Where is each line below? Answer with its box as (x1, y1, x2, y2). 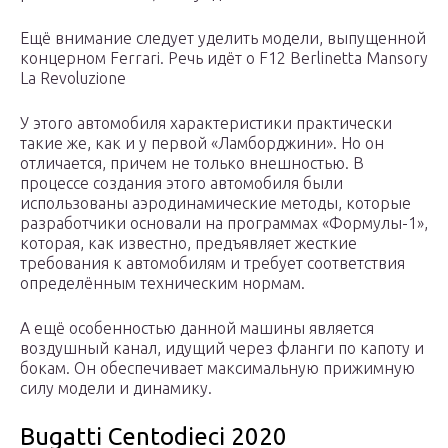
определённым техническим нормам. (20, 274, 305, 293)
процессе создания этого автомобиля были (20, 174, 343, 193)
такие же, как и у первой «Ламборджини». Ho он (20, 134, 384, 153)
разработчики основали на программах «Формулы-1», (20, 214, 428, 233)
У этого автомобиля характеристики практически (20, 114, 392, 133)
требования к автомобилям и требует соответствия (20, 254, 405, 273)
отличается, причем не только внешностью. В (20, 154, 364, 173)
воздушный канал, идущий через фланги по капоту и (20, 339, 424, 358)
